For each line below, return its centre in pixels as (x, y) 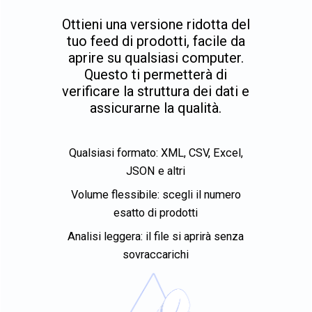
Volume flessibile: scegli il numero (156, 195)
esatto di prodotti (156, 213)
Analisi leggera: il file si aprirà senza (156, 237)
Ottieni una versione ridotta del (156, 24)
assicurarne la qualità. (156, 108)
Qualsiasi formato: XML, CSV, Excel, (156, 153)
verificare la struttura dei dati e (156, 91)
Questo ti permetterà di (156, 75)
